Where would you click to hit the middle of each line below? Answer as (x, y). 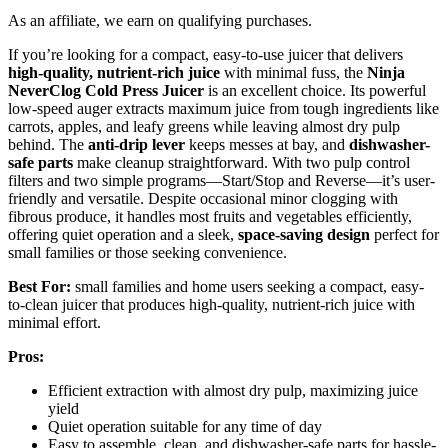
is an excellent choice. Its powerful (315, 90)
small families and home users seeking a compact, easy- (247, 286)
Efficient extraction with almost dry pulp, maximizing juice (233, 390)
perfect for (404, 234)
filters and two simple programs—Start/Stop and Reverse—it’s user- (221, 180)
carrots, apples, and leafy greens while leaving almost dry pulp (204, 126)
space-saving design (304, 234)
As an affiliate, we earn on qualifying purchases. (160, 20)
